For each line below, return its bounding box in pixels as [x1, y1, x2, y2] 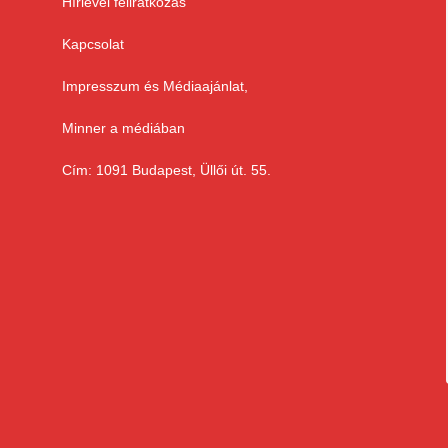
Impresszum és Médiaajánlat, [62, 78, 248, 95]
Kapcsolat [62, 36, 124, 53]
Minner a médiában [62, 120, 185, 137]
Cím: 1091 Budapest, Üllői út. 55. [62, 162, 271, 179]
